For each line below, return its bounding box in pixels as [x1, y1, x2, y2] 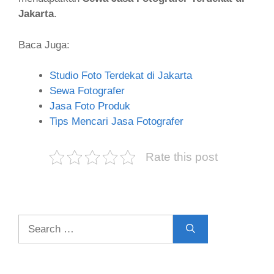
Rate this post [145, 150, 218, 163]
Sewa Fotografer [50, 85, 125, 97]
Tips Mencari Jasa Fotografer [50, 116, 183, 127]
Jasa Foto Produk [50, 100, 130, 112]
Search [18, 216, 50, 228]
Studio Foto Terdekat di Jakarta [50, 70, 192, 81]
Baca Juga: [18, 39, 70, 51]
